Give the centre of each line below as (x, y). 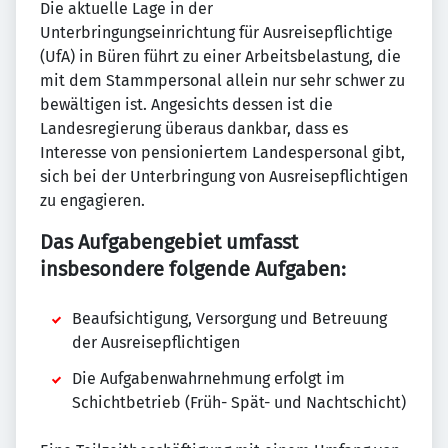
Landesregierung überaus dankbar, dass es (194, 128)
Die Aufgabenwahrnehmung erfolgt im (208, 378)
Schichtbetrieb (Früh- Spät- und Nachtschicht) (239, 402)
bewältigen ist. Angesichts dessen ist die (186, 104)
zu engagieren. (92, 200)
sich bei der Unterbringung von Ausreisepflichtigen (224, 176)
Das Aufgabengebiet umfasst (169, 242)
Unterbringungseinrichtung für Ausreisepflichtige (216, 32)
